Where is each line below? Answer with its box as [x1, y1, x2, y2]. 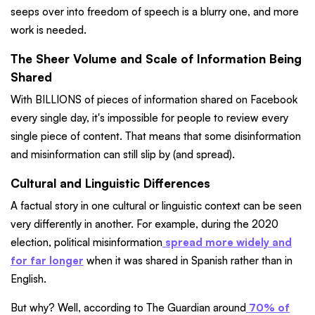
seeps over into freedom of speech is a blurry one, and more [11, 4, 299, 18]
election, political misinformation [11, 236, 162, 250]
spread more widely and [165, 236, 292, 250]
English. [11, 272, 46, 286]
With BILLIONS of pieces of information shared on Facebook [11, 92, 297, 106]
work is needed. [11, 22, 86, 37]
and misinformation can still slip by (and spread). [11, 147, 235, 161]
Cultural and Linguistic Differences [11, 175, 210, 191]
